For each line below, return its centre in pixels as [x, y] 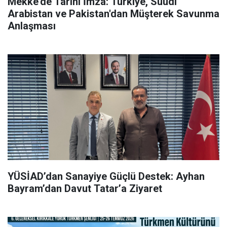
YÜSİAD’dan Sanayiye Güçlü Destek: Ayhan [106, 176]
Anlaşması [32, 26]
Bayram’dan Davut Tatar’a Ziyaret [85, 188]
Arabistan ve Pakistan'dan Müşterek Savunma [113, 13]
